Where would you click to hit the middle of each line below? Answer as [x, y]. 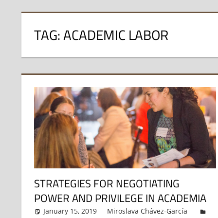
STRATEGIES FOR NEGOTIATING [107, 184]
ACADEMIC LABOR [116, 35]
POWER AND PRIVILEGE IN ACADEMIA [120, 198]
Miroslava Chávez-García [147, 211]
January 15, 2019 [70, 211]
